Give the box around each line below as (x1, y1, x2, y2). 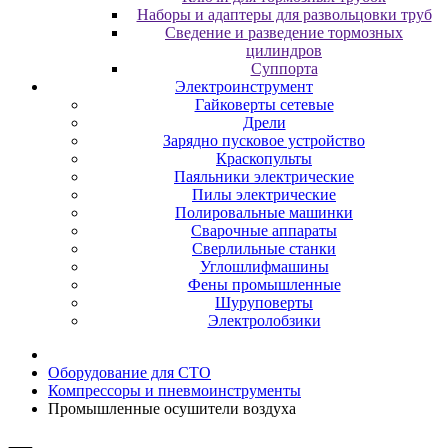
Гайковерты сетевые (194, 96, 334, 113)
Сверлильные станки (192, 240, 336, 257)
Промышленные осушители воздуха (48, 400, 296, 417)
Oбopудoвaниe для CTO (48, 364, 211, 381)
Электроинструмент (175, 78, 313, 95)
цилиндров (246, 42, 322, 59)
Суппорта (250, 60, 318, 77)
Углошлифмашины (199, 258, 329, 275)
